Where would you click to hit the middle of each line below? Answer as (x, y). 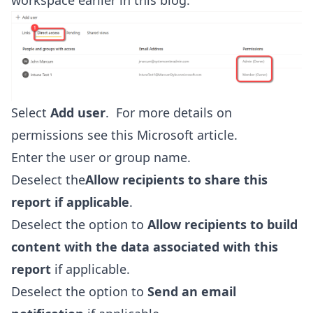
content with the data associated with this (145, 246)
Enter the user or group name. (101, 157)
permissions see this (74, 134)
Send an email (192, 291)
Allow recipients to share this (176, 179)
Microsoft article (185, 134)
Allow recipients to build (223, 224)
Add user (78, 112)
